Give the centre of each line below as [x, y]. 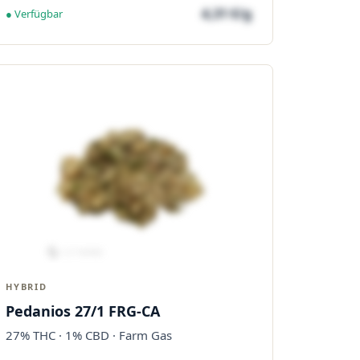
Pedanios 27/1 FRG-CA [83, 311]
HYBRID [27, 286]
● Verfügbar [34, 13]
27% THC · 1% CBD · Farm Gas [89, 335]
